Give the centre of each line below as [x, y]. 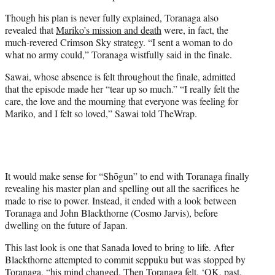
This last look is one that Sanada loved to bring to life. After [119, 247]
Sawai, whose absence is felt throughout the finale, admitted [120, 76]
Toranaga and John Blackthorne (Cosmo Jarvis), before [111, 212]
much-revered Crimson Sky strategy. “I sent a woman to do [119, 42]
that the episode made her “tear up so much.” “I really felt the [122, 88]
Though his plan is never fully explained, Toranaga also [112, 17]
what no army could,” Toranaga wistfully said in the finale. [118, 54]
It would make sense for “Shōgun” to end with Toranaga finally [127, 176]
